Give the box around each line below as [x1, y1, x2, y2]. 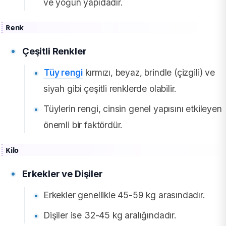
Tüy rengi [44, 67, 83, 78]
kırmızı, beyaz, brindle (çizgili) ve [83, 67, 215, 78]
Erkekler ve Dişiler [22, 168, 103, 180]
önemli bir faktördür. [43, 120, 123, 131]
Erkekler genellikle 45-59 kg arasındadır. [43, 190, 205, 201]
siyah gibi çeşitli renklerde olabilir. [43, 83, 177, 94]
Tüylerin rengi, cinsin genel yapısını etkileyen [43, 103, 222, 115]
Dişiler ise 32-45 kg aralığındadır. [43, 210, 177, 221]
